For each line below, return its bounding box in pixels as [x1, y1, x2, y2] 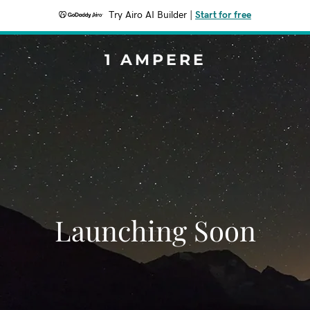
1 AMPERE [104, 51, 206, 69]
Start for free [195, 10, 251, 20]
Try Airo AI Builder [109, 10, 187, 20]
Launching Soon [54, 212, 256, 248]
